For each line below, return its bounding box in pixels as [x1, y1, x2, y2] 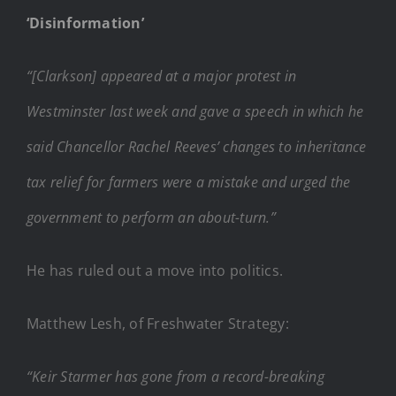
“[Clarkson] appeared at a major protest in [27, 65, 297, 86]
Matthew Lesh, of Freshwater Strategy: [27, 313, 289, 333]
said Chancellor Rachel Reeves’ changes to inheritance [27, 136, 367, 156]
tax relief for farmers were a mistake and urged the [27, 171, 351, 192]
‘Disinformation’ [27, 12, 144, 33]
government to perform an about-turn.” [27, 207, 276, 227]
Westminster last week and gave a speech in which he [27, 101, 364, 121]
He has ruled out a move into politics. [27, 260, 284, 280]
